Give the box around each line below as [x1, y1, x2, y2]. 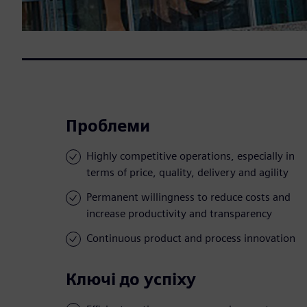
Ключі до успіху [66, 269, 196, 290]
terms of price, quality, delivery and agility [86, 166, 288, 180]
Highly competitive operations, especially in [86, 149, 295, 163]
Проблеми [66, 116, 150, 136]
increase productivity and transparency [86, 207, 272, 221]
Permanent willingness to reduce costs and [86, 191, 291, 204]
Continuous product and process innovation [86, 232, 295, 245]
